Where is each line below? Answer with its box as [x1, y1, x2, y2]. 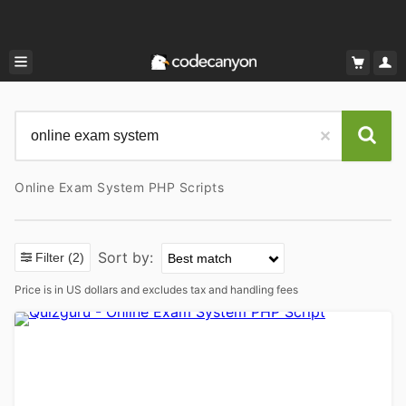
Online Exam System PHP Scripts [14, 179, 224, 195]
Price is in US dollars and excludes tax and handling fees [14, 283, 298, 296]
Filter [35, 250, 68, 265]
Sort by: [98, 248, 158, 266]
